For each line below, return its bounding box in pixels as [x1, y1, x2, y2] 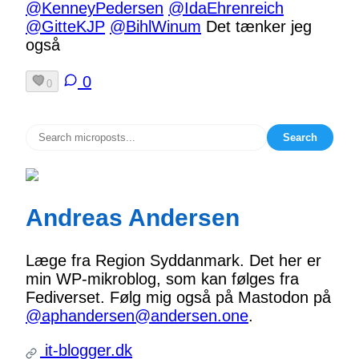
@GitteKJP [26, 17, 105, 35]
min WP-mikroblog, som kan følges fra [26, 270, 299, 288]
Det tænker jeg [201, 17, 312, 35]
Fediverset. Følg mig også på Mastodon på [26, 288, 331, 307]
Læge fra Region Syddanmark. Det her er [26, 252, 321, 270]
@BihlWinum [110, 17, 201, 35]
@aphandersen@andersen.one [26, 307, 248, 325]
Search [283, 131, 317, 143]
